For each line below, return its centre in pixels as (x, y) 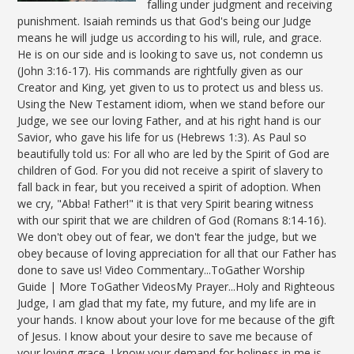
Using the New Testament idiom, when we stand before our (171, 104)
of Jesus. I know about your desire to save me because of (164, 336)
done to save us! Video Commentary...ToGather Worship (161, 269)
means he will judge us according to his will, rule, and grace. (169, 37)
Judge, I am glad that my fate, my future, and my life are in (166, 303)
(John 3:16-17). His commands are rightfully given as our (160, 70)
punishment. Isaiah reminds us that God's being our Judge (164, 21)
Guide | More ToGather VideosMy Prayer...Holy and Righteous (176, 286)
